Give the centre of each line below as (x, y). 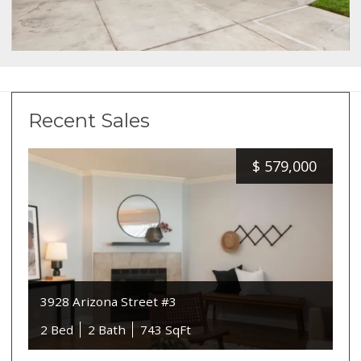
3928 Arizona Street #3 (109, 301)
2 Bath (107, 330)
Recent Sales (89, 121)
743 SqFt (166, 330)
